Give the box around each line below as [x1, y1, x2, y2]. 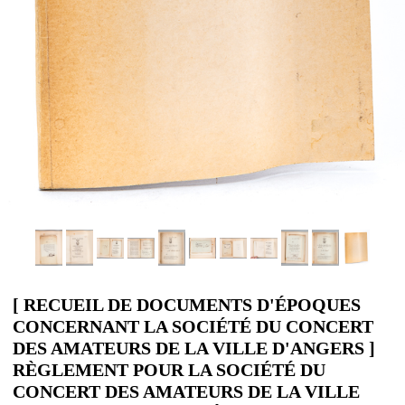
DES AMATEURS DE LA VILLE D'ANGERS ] [13, 338, 375, 359]
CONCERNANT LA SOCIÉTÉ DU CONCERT [13, 316, 373, 337]
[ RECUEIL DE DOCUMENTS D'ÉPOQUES [13, 295, 361, 316]
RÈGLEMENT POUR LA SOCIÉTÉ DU [13, 360, 325, 381]
